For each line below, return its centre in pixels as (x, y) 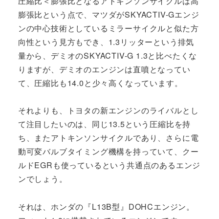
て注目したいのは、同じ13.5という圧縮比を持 (104, 124)
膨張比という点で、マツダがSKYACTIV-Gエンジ (109, 14)
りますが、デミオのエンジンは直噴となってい (104, 69)
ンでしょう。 (43, 179)
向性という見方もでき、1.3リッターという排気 (106, 42)
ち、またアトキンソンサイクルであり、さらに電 (108, 138)
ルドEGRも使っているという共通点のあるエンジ (109, 165)
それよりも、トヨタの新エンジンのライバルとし (108, 110)
